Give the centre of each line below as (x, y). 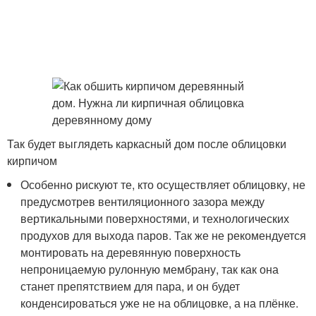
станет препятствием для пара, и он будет (130, 286)
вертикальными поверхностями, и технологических (155, 218)
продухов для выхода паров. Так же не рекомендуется (164, 235)
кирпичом (32, 160)
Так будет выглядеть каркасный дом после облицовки (147, 144)
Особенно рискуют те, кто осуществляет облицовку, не (163, 184)
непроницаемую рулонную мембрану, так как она (150, 269)
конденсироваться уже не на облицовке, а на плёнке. (160, 303)
